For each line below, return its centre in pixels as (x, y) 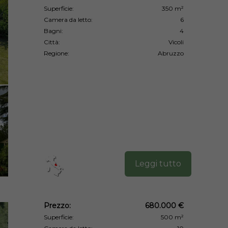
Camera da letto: (68, 19)
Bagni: (53, 31)
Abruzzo (171, 53)
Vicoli (176, 42)
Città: (52, 42)
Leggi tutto (158, 163)
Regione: (56, 53)
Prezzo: (57, 205)
